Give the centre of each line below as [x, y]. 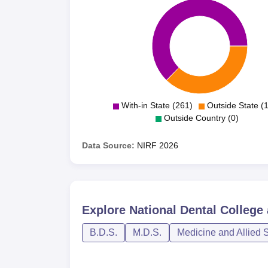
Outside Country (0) [201, 118]
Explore [106, 210]
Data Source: [108, 145]
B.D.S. [103, 232]
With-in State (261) [157, 105]
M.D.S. [147, 232]
